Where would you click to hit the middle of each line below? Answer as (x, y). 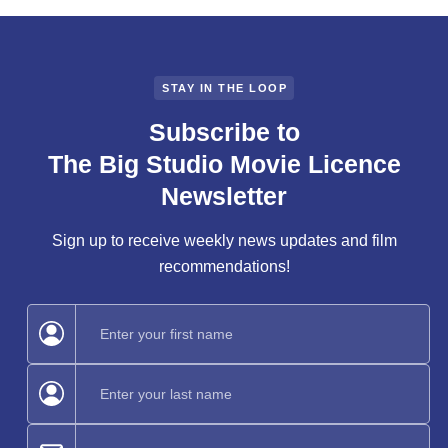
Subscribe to (224, 131)
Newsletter (224, 195)
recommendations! (224, 266)
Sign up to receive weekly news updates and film (224, 240)
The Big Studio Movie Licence (224, 163)
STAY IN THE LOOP (224, 87)
